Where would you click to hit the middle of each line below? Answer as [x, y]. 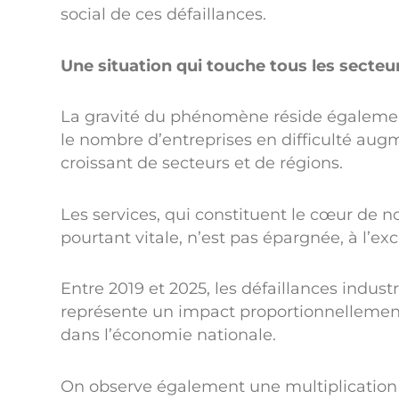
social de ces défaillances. [163, 14]
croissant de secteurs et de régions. [202, 163]
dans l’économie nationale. [168, 335]
